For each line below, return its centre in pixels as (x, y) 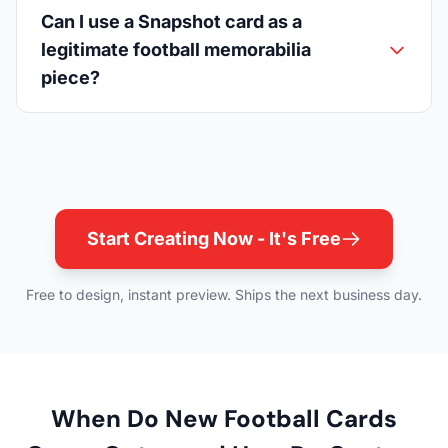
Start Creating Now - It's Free (214, 239)
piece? (70, 78)
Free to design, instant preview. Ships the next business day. (224, 295)
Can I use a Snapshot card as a (171, 22)
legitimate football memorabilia (176, 50)
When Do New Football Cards (224, 419)
